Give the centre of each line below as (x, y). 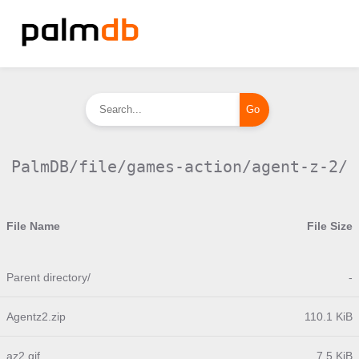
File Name (33, 226)
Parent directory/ (48, 277)
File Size (330, 226)
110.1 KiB (329, 317)
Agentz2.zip (36, 317)
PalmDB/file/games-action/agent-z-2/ (179, 167)
